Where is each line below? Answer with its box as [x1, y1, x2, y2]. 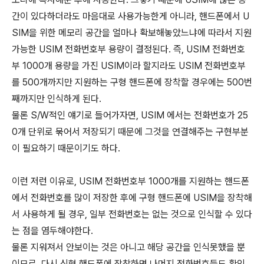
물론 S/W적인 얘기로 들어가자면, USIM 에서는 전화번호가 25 [12, 109, 248, 121]
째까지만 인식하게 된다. [12, 93, 101, 104]
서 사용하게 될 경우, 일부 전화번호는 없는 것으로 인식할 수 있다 [12, 208, 252, 220]
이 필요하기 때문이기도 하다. [12, 142, 120, 154]
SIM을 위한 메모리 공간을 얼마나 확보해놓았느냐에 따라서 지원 [12, 27, 252, 38]
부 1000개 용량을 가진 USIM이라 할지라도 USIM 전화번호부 [12, 60, 246, 71]
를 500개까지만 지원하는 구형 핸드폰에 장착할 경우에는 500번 [12, 76, 252, 88]
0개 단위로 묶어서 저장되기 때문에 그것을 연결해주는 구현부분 [12, 126, 249, 137]
